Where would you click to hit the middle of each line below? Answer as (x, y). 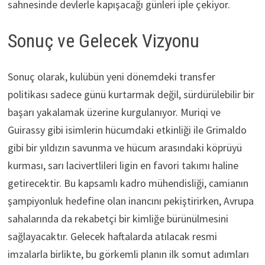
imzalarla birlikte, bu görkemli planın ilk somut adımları (128, 254)
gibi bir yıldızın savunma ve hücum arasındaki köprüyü (125, 147)
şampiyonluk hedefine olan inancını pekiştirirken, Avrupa (130, 201)
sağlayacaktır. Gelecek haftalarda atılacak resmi (112, 236)
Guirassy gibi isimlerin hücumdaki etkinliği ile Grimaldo (127, 130)
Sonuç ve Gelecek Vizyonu (103, 41)
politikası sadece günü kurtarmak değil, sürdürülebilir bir (131, 94)
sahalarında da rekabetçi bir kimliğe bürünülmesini (118, 218)
